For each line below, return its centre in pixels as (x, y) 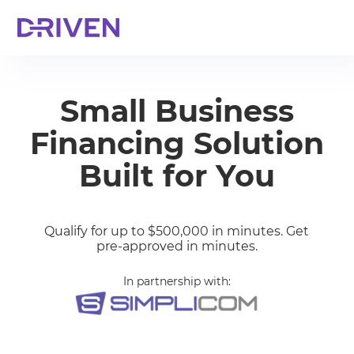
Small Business (177, 111)
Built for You (177, 176)
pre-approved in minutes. (177, 246)
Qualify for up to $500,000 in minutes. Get (177, 231)
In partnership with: (177, 281)
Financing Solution (177, 143)
